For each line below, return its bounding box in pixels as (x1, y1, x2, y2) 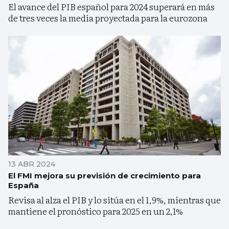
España (8, 180, 39, 190)
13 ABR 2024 (8, 159, 55, 169)
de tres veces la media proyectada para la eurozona (8, 11, 208, 25)
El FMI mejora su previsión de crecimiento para (8, 170, 201, 180)
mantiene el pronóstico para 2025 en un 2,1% (8, 204, 183, 217)
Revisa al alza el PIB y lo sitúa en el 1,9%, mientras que (8, 193, 221, 206)
